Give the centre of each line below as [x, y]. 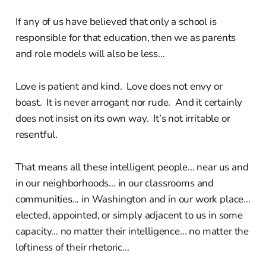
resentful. [37, 134]
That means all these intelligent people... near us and [132, 167]
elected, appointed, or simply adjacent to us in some [129, 215]
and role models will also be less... [90, 53]
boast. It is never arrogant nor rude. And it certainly [129, 102]
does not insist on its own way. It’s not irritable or [123, 118]
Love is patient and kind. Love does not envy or [119, 86]
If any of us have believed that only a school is [116, 21]
